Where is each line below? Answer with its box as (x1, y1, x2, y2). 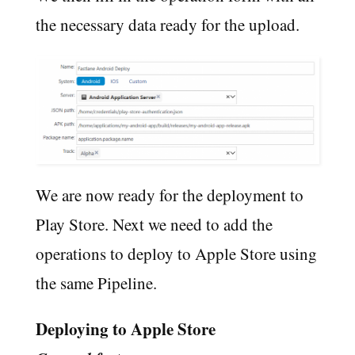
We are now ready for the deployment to (35, 184, 303, 207)
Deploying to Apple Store (35, 317, 216, 342)
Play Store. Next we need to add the (35, 213, 273, 236)
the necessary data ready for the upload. (35, 13, 300, 36)
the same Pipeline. (35, 272, 157, 295)
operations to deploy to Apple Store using (35, 242, 317, 265)
